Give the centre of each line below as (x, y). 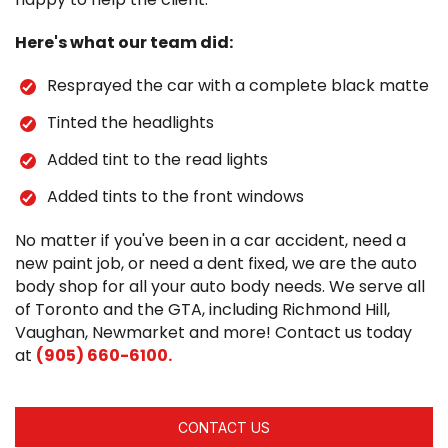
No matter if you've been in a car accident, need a (210, 240)
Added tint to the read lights (157, 159)
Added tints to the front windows (175, 196)
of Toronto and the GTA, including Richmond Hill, (202, 309)
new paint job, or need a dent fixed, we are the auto (216, 263)
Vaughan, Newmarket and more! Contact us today (213, 332)
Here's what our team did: (124, 42)
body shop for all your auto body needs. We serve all (220, 286)
